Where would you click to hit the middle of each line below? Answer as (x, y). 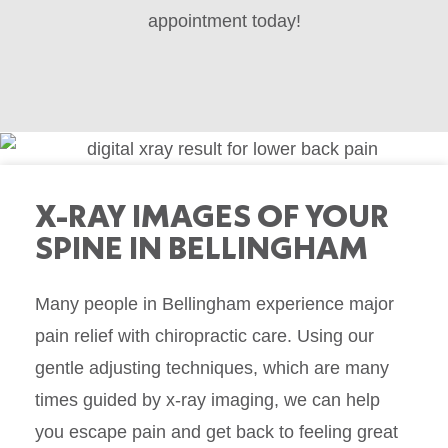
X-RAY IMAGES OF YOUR (212, 215)
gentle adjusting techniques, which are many (212, 367)
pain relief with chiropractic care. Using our (204, 335)
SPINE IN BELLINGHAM (201, 247)
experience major (325, 303)
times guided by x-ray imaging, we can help (207, 399)
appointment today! (224, 21)
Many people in (98, 303)
